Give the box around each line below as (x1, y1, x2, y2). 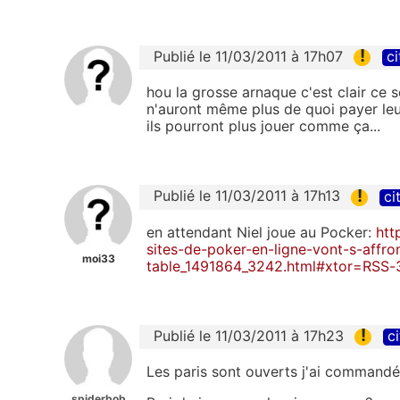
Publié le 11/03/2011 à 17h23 (154, 326, 344, 345)
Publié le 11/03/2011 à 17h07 (154, 47, 343, 66)
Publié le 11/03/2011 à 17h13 (154, 187, 340, 205)
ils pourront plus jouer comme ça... (146, 117, 380, 136)
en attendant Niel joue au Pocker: (146, 222, 376, 241)
